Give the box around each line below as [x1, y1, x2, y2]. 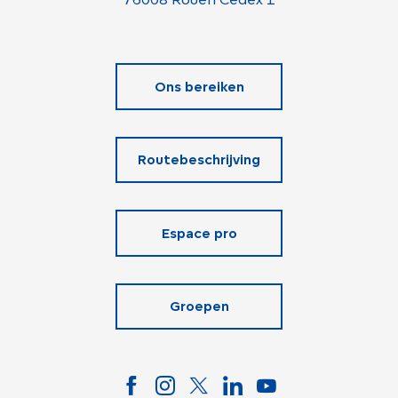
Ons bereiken [154, 77, 244, 95]
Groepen [169, 298, 229, 315]
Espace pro [161, 224, 237, 242]
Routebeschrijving [138, 151, 260, 169]
